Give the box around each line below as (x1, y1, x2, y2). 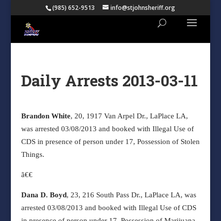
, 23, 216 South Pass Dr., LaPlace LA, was (66, 191, 196, 199)
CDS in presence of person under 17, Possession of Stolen (21, 138, 200, 146)
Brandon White (21, 112, 71, 120)
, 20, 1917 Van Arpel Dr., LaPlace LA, (70, 112, 188, 120)
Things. (21, 150, 44, 158)
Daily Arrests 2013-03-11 (21, 71, 198, 90)
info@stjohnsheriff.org (110, 3, 176, 12)
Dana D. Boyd (21, 191, 67, 199)
